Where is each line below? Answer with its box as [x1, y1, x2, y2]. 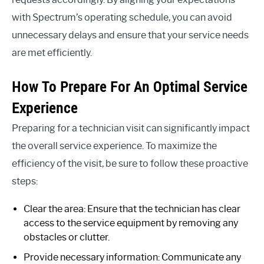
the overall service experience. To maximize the [12, 140, 217, 151]
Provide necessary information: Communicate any [24, 251, 241, 263]
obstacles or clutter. [24, 231, 110, 243]
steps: [12, 175, 38, 187]
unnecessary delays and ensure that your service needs [12, 29, 249, 41]
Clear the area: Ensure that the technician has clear [24, 203, 240, 214]
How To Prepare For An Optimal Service [12, 77, 247, 96]
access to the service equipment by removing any [24, 217, 238, 229]
